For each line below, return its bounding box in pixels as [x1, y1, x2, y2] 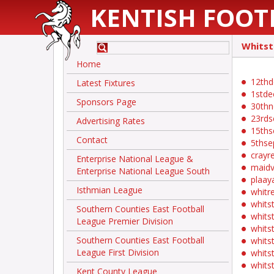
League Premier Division [76, 215, 173, 227]
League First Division [76, 246, 159, 258]
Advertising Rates [76, 115, 145, 127]
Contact [76, 134, 108, 146]
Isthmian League [76, 184, 143, 196]
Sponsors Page [76, 96, 136, 108]
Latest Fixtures [76, 77, 135, 89]
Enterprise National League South [76, 165, 210, 177]
